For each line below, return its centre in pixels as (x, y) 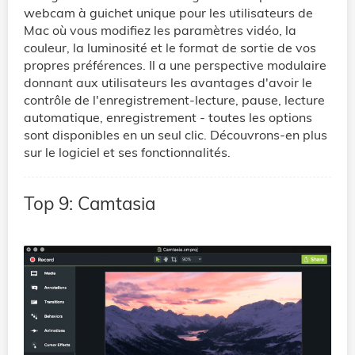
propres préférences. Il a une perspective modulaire (175, 65)
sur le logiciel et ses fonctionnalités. (127, 153)
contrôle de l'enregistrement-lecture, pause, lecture (174, 100)
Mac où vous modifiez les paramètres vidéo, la (160, 31)
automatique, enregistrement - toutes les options (168, 118)
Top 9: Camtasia (90, 204)
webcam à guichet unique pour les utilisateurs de (168, 13)
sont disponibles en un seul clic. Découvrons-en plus (176, 135)
